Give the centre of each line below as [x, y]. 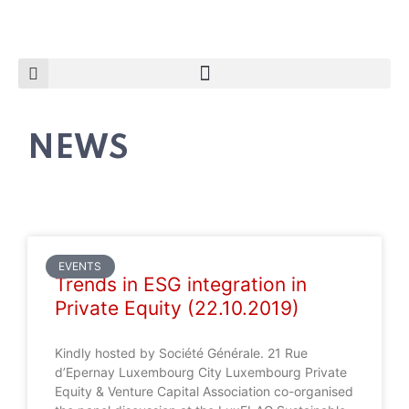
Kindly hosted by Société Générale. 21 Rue [181, 353]
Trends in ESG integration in [181, 284]
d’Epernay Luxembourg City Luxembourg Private [201, 372]
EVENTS [80, 267]
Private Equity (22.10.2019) [177, 308]
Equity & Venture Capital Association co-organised [204, 391]
